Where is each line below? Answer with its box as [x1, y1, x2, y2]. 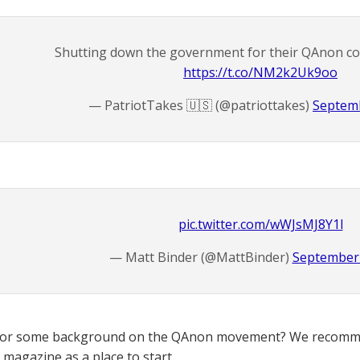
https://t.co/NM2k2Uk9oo [183, 63, 337, 81]
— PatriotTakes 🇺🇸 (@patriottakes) [88, 96, 313, 114]
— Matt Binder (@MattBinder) [108, 248, 292, 266]
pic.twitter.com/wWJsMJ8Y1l [178, 215, 343, 233]
